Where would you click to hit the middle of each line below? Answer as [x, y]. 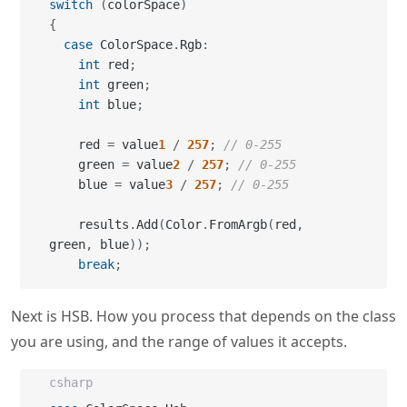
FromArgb [238, 224]
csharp [71, 382]
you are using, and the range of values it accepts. [179, 342]
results [104, 224]
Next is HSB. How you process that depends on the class [203, 316]
